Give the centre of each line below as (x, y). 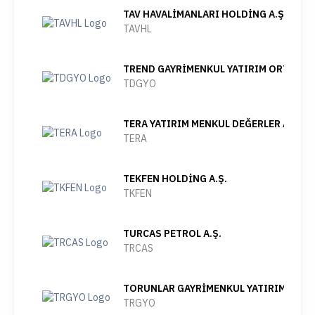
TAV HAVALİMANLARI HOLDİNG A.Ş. (205, 14)
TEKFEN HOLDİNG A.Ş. (175, 179)
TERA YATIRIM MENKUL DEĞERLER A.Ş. (212, 124)
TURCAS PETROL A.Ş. (172, 233)
